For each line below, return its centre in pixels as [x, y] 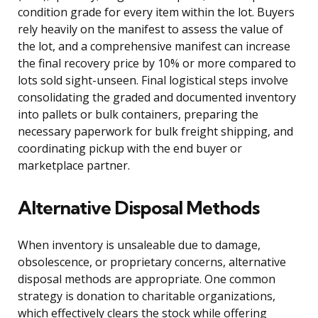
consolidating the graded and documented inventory [157, 98]
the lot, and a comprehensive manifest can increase [154, 46]
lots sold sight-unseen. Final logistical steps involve [153, 81]
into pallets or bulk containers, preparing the [138, 115]
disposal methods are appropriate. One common [147, 279]
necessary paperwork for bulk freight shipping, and [155, 132]
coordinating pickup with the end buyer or [130, 149]
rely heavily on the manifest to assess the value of [150, 29]
